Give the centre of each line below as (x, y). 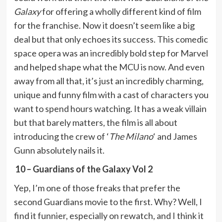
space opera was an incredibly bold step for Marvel (111, 53)
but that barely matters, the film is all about (95, 122)
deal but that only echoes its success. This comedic (111, 39)
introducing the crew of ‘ (61, 136)
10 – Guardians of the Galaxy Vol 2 (83, 169)
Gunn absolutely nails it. (59, 150)
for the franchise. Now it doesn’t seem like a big (104, 25)
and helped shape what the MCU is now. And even (109, 67)
